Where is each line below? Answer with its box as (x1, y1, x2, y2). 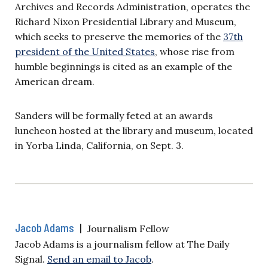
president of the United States (15, 45, 155, 57)
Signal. (15, 252, 47, 265)
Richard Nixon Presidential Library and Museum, (15, 15, 236, 28)
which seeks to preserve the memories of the (15, 30, 223, 42)
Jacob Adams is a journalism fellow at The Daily (15, 237, 229, 250)
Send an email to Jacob (47, 252, 151, 265)
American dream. (15, 75, 97, 87)
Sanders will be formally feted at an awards (15, 109, 213, 121)
